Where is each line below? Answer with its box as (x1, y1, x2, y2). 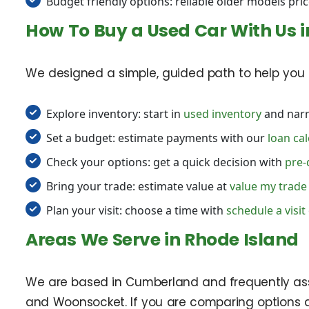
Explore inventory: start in (46, 106, 183, 121)
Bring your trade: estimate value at (46, 178, 230, 194)
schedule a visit (226, 202, 306, 218)
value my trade (230, 178, 307, 194)
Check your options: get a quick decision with (46, 154, 285, 170)
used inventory (183, 106, 261, 121)
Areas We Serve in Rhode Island (26, 227, 299, 252)
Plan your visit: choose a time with (46, 202, 226, 218)
